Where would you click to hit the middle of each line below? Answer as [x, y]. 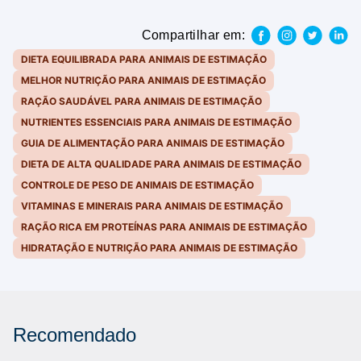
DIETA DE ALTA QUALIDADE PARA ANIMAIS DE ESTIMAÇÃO [161, 164]
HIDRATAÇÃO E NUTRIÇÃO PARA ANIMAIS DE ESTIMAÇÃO [159, 248]
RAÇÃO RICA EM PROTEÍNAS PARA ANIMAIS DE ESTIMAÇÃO [164, 227]
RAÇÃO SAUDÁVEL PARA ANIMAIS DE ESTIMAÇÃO [141, 101]
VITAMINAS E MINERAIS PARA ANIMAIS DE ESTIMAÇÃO [152, 206]
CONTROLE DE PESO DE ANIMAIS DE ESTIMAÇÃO [137, 185]
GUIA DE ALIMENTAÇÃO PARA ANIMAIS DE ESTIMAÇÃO [153, 143]
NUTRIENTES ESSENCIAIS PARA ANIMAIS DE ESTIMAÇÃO [156, 122]
